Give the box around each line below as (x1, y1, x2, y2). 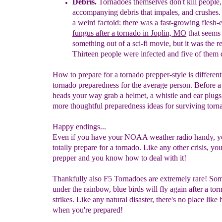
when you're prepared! (53, 206, 123, 214)
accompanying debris (72, 8, 139, 16)
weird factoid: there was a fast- (78, 18, 173, 27)
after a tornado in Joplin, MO (96, 29, 186, 37)
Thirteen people (72, 50, 123, 58)
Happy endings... (53, 122, 106, 131)
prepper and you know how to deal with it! (53, 154, 186, 162)
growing (173, 18, 202, 27)
